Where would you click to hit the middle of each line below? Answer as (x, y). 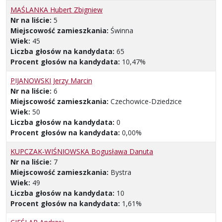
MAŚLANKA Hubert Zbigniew (56, 9)
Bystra (121, 172)
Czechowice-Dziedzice (146, 101)
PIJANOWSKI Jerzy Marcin (51, 80)
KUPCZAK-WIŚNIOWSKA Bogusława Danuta (82, 151)
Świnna (122, 30)
